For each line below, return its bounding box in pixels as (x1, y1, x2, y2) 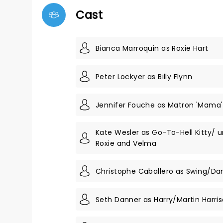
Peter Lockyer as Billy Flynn (96, 71, 193, 82)
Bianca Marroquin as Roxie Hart (96, 43, 209, 53)
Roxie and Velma (96, 138, 157, 148)
